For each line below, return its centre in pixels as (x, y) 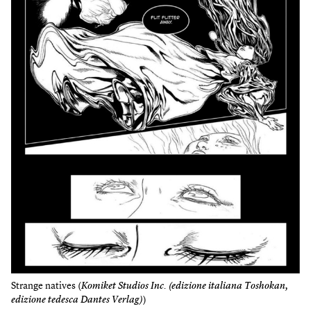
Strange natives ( (46, 286)
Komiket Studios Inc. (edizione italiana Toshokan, (185, 286)
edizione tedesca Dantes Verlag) (77, 300)
